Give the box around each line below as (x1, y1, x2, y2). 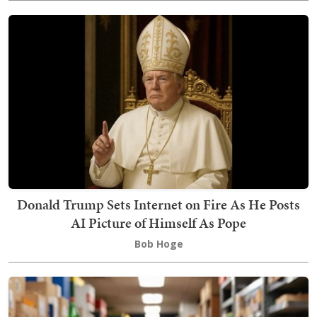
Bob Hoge (134, 237, 183, 250)
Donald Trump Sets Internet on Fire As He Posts (17, 195, 300, 214)
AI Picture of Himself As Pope (71, 213, 246, 233)
